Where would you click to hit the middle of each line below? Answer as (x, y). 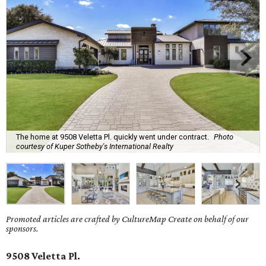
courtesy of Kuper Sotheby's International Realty (95, 146)
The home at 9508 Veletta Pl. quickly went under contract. (113, 137)
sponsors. (22, 229)
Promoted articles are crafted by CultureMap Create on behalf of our (127, 219)
